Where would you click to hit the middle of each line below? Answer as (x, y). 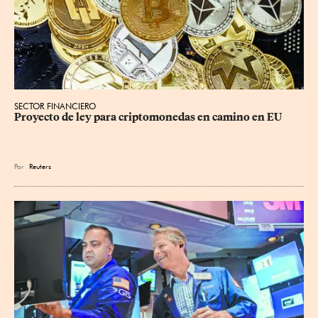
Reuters (40, 166)
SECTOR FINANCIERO (55, 106)
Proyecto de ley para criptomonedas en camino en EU (148, 117)
